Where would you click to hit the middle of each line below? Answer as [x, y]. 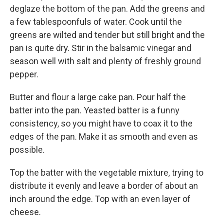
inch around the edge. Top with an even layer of [100, 199]
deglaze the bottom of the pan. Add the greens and [107, 9]
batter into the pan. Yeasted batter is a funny [95, 110]
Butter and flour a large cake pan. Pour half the [98, 97]
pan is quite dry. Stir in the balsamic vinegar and [100, 48]
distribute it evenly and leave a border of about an [104, 186]
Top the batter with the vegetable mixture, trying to [107, 173]
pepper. [24, 74]
